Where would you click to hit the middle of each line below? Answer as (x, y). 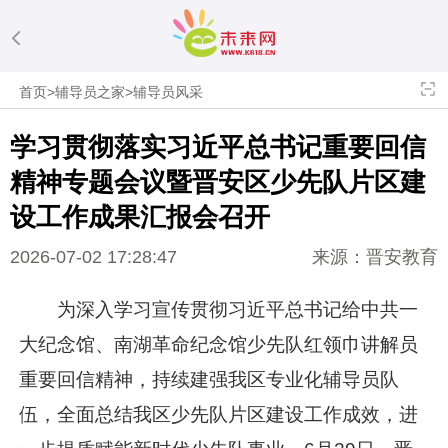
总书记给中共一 (352, 309)
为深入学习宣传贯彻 (143, 309)
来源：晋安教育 (375, 257)
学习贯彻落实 (87, 146)
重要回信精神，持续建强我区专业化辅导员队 (209, 379)
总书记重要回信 (334, 146)
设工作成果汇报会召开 (139, 216)
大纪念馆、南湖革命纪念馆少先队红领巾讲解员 (219, 344)
